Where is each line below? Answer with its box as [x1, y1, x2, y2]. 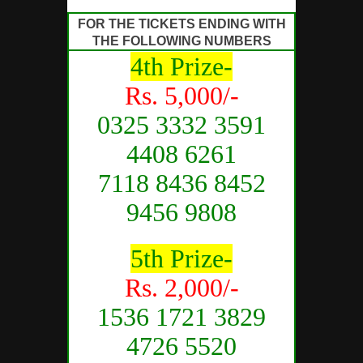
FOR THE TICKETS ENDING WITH [77, 16, 286, 31]
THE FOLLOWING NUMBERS [92, 33, 271, 48]
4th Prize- [130, 51, 233, 81]
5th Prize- [130, 243, 233, 273]
